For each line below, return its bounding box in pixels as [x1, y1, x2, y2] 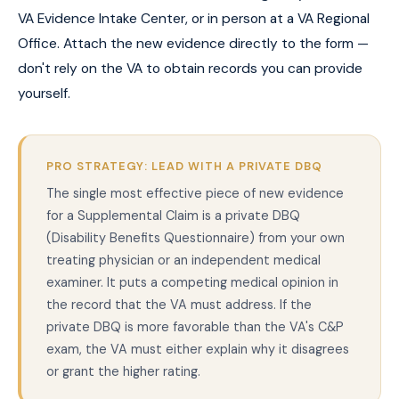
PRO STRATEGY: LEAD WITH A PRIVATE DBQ [46, 159, 322, 175]
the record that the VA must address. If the [46, 297, 312, 313]
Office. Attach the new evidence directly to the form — [18, 35, 369, 53]
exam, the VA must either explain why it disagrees [46, 341, 349, 358]
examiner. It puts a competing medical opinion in [46, 274, 338, 291]
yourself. [18, 85, 70, 103]
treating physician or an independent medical [46, 252, 321, 269]
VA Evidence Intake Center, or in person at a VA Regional [18, 10, 370, 28]
